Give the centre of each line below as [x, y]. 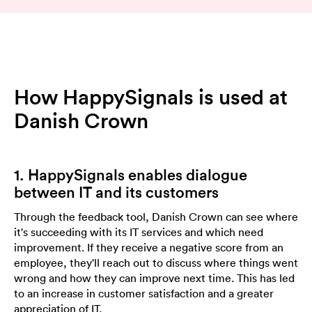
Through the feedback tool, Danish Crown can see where [156, 217]
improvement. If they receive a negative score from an [149, 248]
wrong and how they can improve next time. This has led [154, 278]
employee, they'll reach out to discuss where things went [156, 263]
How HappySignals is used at [151, 97]
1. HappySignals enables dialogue [131, 175]
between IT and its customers [116, 193]
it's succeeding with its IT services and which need [139, 232]
